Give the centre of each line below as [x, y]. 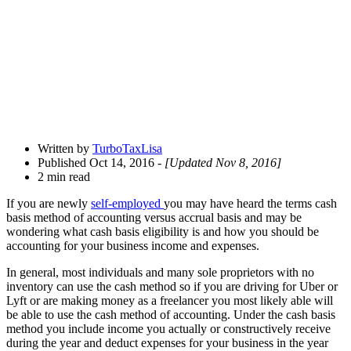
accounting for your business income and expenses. [133, 246]
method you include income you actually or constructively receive [168, 329]
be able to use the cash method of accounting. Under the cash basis [171, 315]
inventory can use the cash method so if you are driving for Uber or [172, 287]
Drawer [27, 11]
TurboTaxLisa [127, 149]
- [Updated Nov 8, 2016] [218, 163]
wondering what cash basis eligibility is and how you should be [163, 232]
